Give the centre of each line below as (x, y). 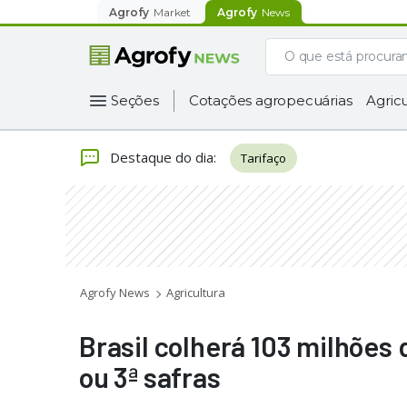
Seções (135, 100)
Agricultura (196, 293)
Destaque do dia (162, 157)
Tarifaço (263, 158)
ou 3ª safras (150, 377)
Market (172, 12)
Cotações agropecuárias (270, 100)
